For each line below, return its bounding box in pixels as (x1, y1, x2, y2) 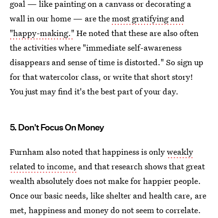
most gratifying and (112, 12, 184, 24)
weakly (167, 145, 193, 157)
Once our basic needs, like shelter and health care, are (10, 189, 206, 201)
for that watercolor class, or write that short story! (10, 71, 193, 82)
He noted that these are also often (74, 27, 199, 38)
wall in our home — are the (10, 12, 112, 24)
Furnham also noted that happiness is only (10, 145, 167, 157)
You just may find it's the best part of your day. (10, 85, 179, 97)
